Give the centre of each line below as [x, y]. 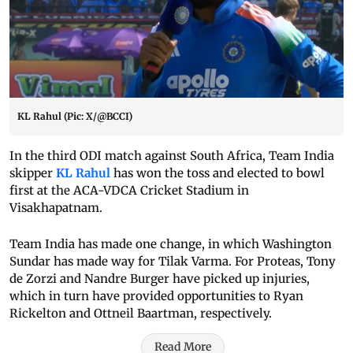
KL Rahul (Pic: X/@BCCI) [75, 117]
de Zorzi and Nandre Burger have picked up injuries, [160, 279]
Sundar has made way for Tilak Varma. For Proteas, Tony [173, 262]
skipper [33, 173]
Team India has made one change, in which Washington [171, 244]
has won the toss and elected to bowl [217, 173]
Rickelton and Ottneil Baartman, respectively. [141, 314]
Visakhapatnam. [56, 208]
